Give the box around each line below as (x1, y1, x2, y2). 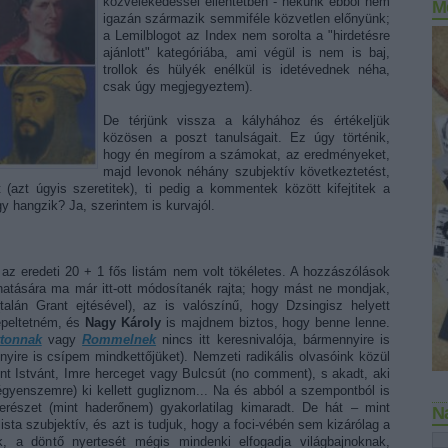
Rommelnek (82, 332, 157, 347)
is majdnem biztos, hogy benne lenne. (161, 315, 391, 330)
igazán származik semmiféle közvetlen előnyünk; (103, 11, 390, 26)
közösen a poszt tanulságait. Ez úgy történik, (103, 130, 390, 145)
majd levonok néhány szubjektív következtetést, (103, 164, 390, 179)
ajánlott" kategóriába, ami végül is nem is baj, (103, 45, 390, 60)
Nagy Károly (85, 315, 162, 330)
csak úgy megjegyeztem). (103, 79, 253, 94)
